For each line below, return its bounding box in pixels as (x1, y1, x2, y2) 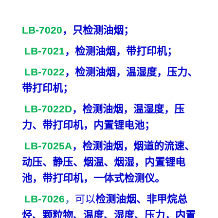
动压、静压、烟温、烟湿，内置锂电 (22, 156, 185, 168)
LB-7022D (24, 103, 72, 114)
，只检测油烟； (62, 24, 134, 36)
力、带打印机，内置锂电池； (22, 119, 155, 131)
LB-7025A (24, 140, 72, 151)
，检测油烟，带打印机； (65, 45, 177, 57)
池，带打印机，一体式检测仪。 (22, 172, 165, 184)
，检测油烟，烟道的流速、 (72, 140, 195, 152)
